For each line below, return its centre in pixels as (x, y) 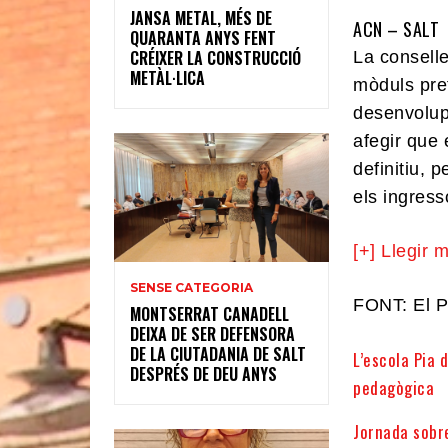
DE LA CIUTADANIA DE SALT (218, 354)
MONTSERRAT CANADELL (209, 314)
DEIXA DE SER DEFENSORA (212, 334)
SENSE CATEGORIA (191, 288)
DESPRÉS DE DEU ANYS (203, 374)
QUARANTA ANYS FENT (203, 38)
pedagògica (394, 387)
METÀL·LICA (167, 78)
